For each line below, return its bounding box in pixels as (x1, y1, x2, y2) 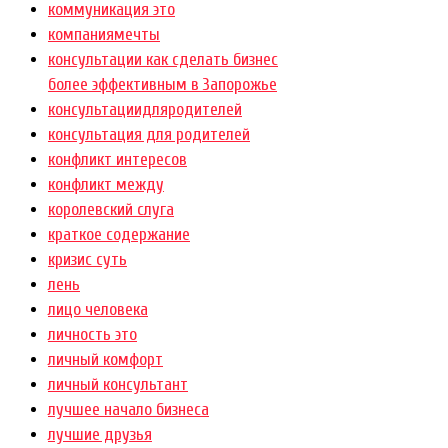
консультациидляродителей (48, 100, 242, 120)
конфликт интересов (48, 150, 187, 170)
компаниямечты (48, 25, 160, 45)
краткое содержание (48, 225, 190, 245)
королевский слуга (48, 200, 174, 220)
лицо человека (48, 300, 148, 320)
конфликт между (48, 175, 164, 195)
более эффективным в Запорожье (48, 75, 277, 95)
